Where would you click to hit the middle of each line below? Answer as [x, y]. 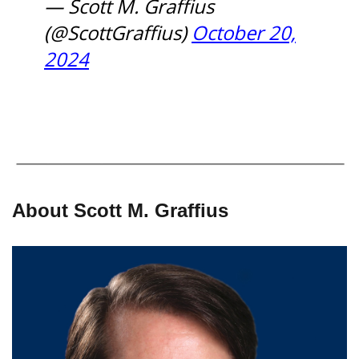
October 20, [244, 32]
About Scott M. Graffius [120, 211]
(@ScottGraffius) [118, 32]
